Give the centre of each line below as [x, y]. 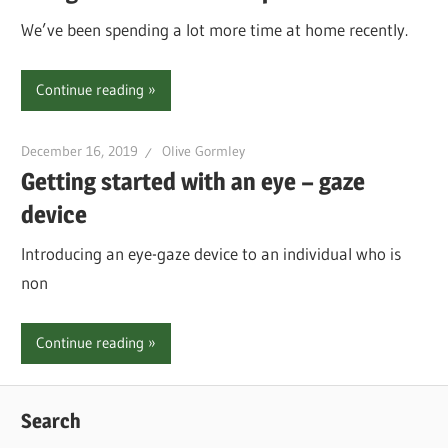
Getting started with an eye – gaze [193, 181]
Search [51, 421]
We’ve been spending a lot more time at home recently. [215, 30]
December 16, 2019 [80, 151]
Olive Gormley [204, 151]
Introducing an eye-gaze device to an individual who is [211, 254]
